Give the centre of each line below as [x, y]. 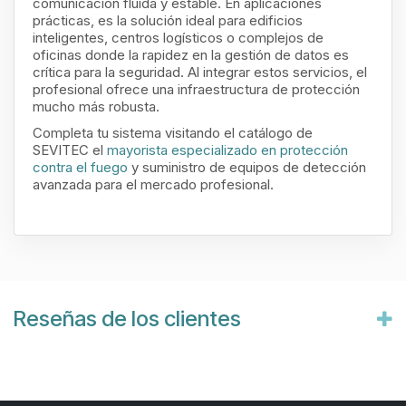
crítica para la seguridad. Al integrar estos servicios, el [200, 72]
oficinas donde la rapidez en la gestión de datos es [191, 55]
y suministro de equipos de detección [247, 167]
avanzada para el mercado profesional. [153, 184]
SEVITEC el [70, 150]
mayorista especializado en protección [227, 150]
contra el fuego [80, 167]
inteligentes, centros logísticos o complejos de [178, 38]
